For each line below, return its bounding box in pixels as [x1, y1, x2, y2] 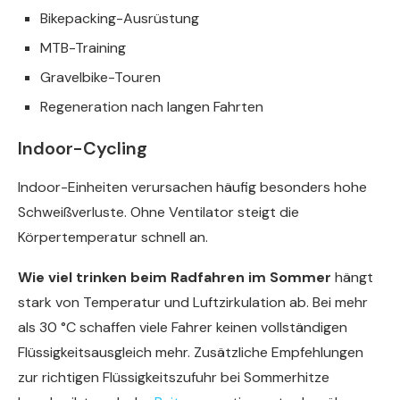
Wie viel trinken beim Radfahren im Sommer [18, 268, 331, 287]
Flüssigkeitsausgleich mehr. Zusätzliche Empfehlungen [18, 343, 363, 362]
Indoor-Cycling [18, 137, 147, 161]
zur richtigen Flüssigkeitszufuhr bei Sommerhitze [18, 368, 329, 387]
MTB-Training [40, 38, 126, 58]
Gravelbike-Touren [40, 68, 161, 87]
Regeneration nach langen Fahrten [40, 97, 263, 117]
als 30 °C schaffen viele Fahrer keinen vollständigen [18, 318, 347, 337]
